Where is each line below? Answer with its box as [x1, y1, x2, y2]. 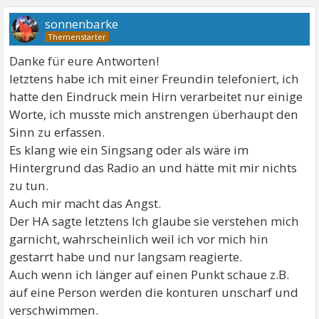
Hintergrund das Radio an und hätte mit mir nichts [9, 159, 298, 177]
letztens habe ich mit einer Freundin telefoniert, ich [9, 70, 300, 88]
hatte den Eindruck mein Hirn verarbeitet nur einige [9, 88, 303, 105]
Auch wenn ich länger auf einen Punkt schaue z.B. [9, 266, 290, 283]
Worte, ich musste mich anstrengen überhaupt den [9, 106, 299, 123]
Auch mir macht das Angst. [9, 195, 162, 212]
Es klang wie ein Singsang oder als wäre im [9, 142, 249, 159]
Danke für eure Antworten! [9, 53, 159, 70]
